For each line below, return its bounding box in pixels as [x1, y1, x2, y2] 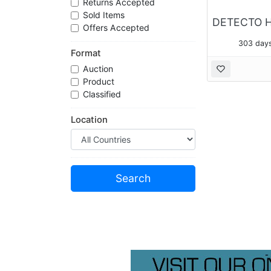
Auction [83, 64, 116, 74]
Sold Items [83, 10, 127, 21]
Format [71, 48, 101, 59]
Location [71, 114, 108, 126]
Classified [83, 89, 123, 100]
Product [83, 76, 117, 87]
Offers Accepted [83, 22, 152, 33]
